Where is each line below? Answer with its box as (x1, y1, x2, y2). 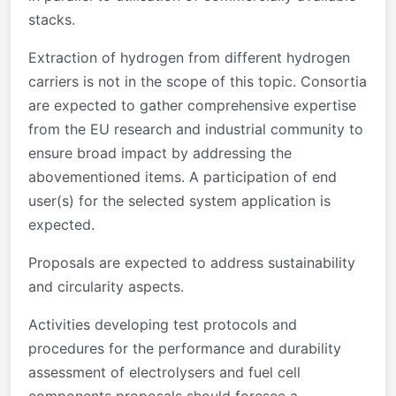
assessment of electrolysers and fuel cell (28, 362, 301, 381)
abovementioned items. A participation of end (28, 167, 337, 186)
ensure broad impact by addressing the (28, 143, 292, 162)
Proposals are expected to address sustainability (28, 253, 355, 271)
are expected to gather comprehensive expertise (28, 95, 356, 114)
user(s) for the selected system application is (28, 191, 331, 209)
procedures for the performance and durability (28, 339, 341, 357)
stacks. (28, 10, 75, 28)
